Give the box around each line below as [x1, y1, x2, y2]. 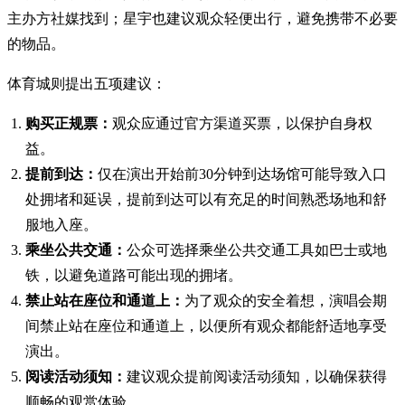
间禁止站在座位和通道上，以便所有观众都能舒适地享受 [25, 317, 387, 334]
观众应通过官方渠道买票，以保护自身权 [112, 115, 372, 131]
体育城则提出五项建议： [7, 75, 166, 91]
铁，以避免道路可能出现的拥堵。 [25, 267, 242, 283]
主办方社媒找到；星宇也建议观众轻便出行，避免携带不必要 [7, 10, 398, 26]
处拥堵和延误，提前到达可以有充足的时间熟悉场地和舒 [25, 191, 387, 207]
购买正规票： [25, 115, 112, 131]
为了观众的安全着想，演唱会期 [184, 292, 387, 308]
